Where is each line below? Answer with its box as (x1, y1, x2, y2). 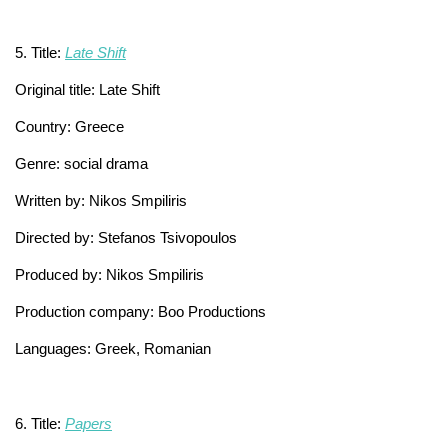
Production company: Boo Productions (15, 302, 266, 320)
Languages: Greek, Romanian (15, 339, 211, 357)
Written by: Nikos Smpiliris (15, 191, 187, 209)
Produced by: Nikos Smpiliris (15, 265, 204, 283)
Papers (65, 414, 112, 432)
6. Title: (15, 414, 65, 432)
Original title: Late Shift (15, 80, 160, 98)
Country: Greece (15, 117, 124, 135)
